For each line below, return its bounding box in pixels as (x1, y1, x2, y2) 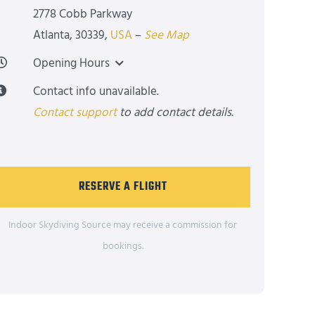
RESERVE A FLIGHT (78, 178, 167, 197)
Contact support (33, 104, 117, 121)
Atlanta (33, 27, 70, 44)
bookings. (102, 239, 143, 254)
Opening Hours (33, 55, 110, 72)
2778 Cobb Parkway (33, 6, 133, 22)
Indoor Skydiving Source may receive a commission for (8, 218, 237, 233)
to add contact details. (117, 104, 234, 121)
